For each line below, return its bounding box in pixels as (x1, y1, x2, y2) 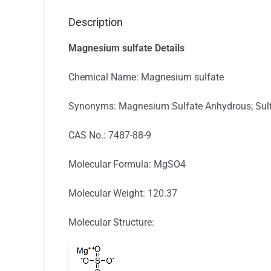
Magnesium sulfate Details (68, 42, 184, 54)
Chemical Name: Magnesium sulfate (68, 71, 224, 83)
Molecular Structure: (68, 217, 154, 228)
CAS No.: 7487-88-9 (68, 129, 151, 141)
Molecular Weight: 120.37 (68, 188, 177, 199)
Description (68, 16, 123, 28)
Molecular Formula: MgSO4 (68, 158, 186, 170)
